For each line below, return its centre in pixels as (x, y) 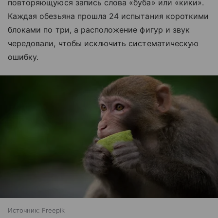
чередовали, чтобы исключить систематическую (103, 43)
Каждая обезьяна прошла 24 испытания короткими (109, 16)
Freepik (53, 210)
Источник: (24, 210)
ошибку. (23, 57)
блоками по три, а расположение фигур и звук (99, 29)
